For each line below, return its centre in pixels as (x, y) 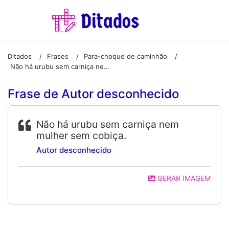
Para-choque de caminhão (125, 56)
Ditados (20, 56)
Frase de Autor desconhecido (93, 94)
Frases (58, 56)
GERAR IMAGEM (183, 178)
